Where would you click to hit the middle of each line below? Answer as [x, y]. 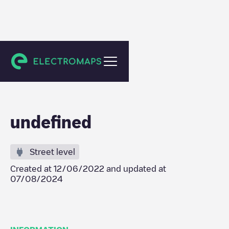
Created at [32, 169]
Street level [52, 152]
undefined [51, 122]
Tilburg [32, 58]
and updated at [135, 169]
